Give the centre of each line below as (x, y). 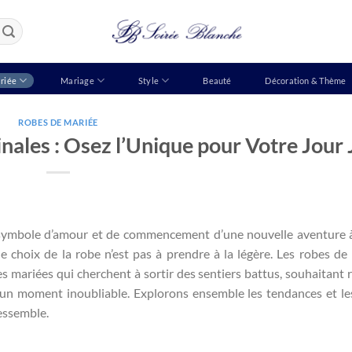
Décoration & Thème (306, 80)
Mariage (77, 80)
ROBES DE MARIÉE (58, 122)
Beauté (217, 80)
